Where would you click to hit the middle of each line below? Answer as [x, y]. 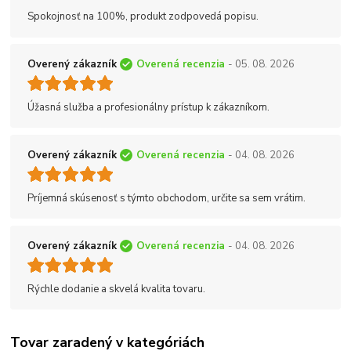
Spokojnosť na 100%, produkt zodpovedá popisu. [143, 17]
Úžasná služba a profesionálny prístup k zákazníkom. [148, 107]
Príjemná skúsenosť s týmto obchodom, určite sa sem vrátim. [166, 198]
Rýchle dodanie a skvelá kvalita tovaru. [116, 289]
